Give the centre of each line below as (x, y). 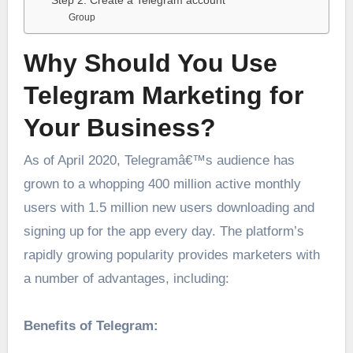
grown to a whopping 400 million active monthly (162, 184)
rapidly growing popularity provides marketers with (171, 255)
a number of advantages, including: (126, 279)
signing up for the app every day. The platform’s (163, 232)
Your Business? (119, 127)
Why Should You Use (150, 63)
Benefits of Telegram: (91, 326)
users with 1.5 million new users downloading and (169, 208)
